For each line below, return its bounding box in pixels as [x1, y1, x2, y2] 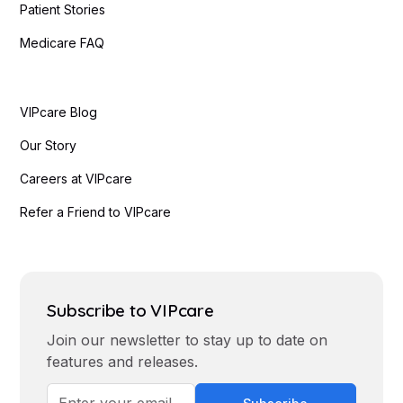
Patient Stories [20, 2, 106, 18]
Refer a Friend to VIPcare [20, 204, 172, 220]
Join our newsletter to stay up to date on [47, 331, 328, 350]
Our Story [20, 138, 77, 154]
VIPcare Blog [20, 104, 98, 121]
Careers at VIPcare [20, 171, 133, 187]
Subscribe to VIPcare [47, 300, 214, 322]
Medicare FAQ [20, 35, 105, 51]
